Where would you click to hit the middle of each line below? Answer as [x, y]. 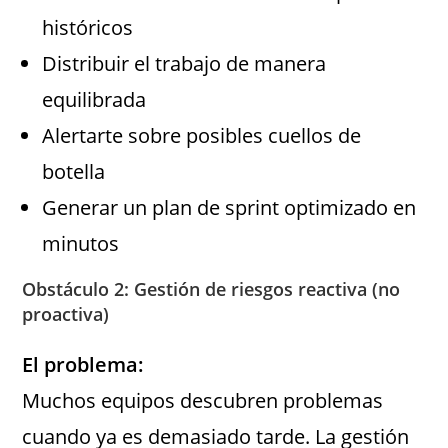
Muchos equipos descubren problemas [203, 401]
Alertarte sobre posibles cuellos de [202, 136]
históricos [88, 28]
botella [74, 172]
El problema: [83, 365]
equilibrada [94, 100]
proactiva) [66, 314]
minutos [81, 244]
